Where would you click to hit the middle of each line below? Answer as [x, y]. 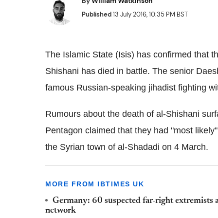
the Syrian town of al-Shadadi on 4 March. [127, 147]
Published [97, 14]
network [61, 211]
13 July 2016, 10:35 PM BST [150, 14]
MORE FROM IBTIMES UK [95, 184]
